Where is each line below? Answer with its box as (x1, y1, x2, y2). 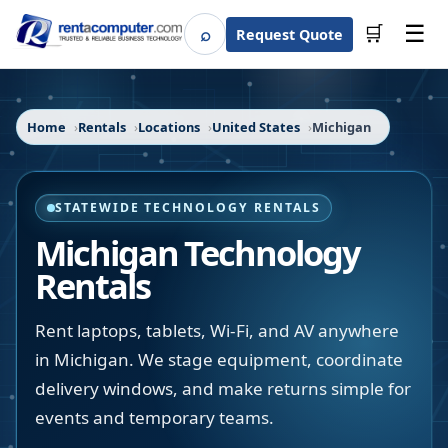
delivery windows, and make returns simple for (35, 377, 411, 400)
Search (204, 30, 252, 50)
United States (212, 118, 300, 136)
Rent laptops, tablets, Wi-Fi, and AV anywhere (35, 319, 399, 342)
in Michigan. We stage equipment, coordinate (35, 348, 403, 371)
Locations (138, 118, 200, 136)
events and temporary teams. (35, 406, 274, 429)
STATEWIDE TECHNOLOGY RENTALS (55, 199, 321, 216)
